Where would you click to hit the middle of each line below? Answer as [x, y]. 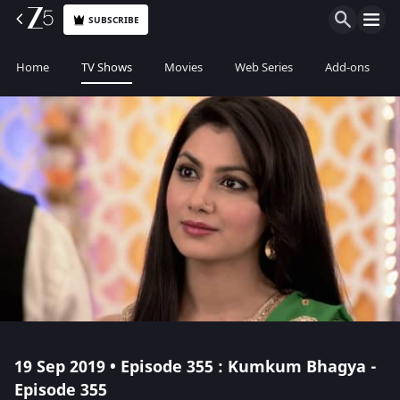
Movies [183, 67]
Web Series [264, 67]
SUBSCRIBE [114, 20]
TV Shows [107, 67]
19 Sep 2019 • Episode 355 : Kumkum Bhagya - [196, 367]
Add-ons [347, 67]
